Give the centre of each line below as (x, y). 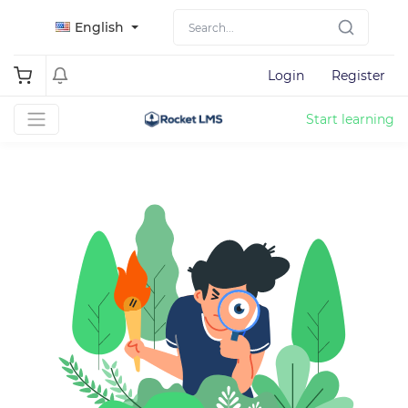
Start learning (350, 119)
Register (358, 75)
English (99, 27)
